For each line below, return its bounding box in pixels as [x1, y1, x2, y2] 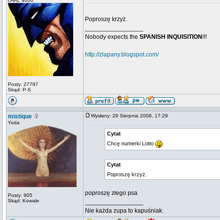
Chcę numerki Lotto [107, 140, 155, 146]
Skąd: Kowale [8, 198, 39, 203]
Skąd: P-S [8, 87, 31, 92]
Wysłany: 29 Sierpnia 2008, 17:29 [91, 113, 172, 118]
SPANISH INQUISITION [139, 33, 202, 40]
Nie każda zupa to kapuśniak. [85, 207, 164, 214]
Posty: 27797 [8, 82, 38, 87]
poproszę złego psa [85, 190, 137, 196]
